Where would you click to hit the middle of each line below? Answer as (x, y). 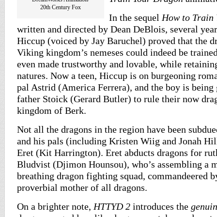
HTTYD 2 (112, 206)
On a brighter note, (55, 206)
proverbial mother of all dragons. (82, 187)
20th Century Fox (61, 7)
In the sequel (135, 17)
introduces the (161, 206)
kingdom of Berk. (52, 110)
